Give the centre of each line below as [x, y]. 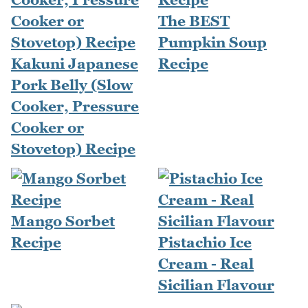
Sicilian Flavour [216, 285]
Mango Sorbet [63, 221]
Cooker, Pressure [75, 107]
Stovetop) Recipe [73, 149]
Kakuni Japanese [75, 64]
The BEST [194, 21]
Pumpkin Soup [212, 43]
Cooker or [47, 128]
